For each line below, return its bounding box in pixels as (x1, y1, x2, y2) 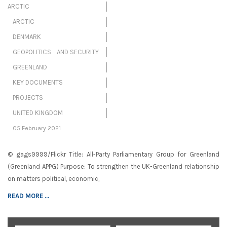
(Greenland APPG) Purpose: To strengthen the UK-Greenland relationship (8, 163, 219, 171)
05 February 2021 (13, 125, 61, 132)
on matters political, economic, (8, 175, 99, 183)
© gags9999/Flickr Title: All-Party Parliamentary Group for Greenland (8, 150, 219, 159)
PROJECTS (13, 94, 43, 102)
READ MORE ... (8, 192, 49, 200)
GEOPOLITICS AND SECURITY (13, 48, 99, 56)
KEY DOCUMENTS (13, 79, 63, 87)
